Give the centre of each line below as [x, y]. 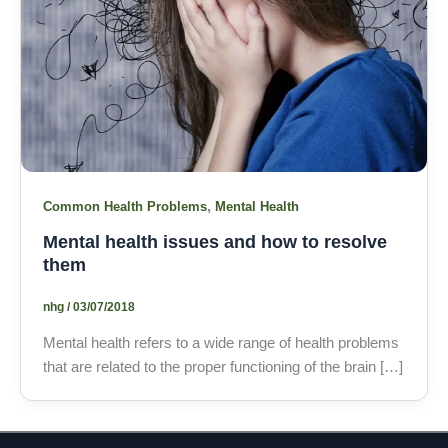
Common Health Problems [124, 206]
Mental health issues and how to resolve [214, 241]
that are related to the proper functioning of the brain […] [222, 366]
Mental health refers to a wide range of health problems [220, 342]
